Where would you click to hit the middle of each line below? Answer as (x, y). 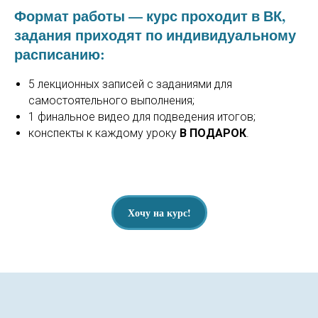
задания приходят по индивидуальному (155, 35)
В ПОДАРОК (213, 133)
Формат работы (70, 16)
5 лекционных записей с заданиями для (130, 84)
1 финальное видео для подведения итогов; (142, 117)
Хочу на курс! (159, 213)
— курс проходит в (194, 16)
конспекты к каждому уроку (104, 133)
